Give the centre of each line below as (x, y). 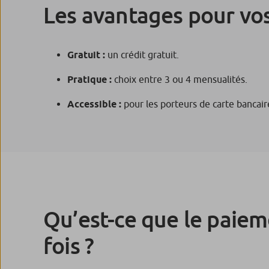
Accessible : (94, 104)
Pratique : (89, 79)
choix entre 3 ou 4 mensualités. (180, 79)
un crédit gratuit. (142, 54)
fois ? (69, 245)
